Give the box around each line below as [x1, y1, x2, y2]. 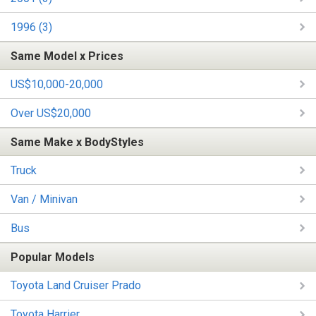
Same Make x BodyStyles [11, 135, 144, 149]
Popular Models [11, 250, 95, 265]
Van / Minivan [11, 192, 78, 206]
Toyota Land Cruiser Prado [11, 279, 141, 293]
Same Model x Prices [11, 49, 123, 63]
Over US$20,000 [11, 106, 91, 120]
